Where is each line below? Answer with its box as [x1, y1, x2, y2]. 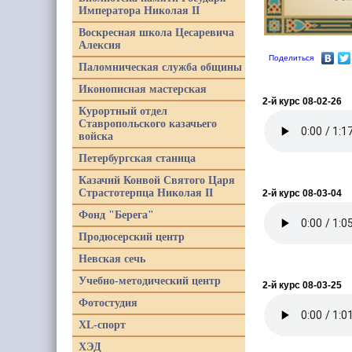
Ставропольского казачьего [79, 118, 217, 130]
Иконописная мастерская [79, 83, 207, 95]
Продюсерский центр [79, 231, 185, 243]
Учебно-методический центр [79, 275, 221, 287]
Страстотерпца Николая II [79, 187, 213, 199]
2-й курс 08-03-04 [262, 188, 342, 199]
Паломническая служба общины [79, 61, 242, 73]
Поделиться [269, 53, 313, 62]
